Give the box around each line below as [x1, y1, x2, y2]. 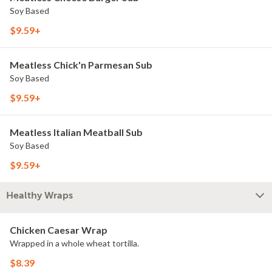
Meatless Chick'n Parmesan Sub [10, 59, 152, 70]
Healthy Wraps [6, 190, 73, 201]
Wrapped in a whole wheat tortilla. [10, 238, 139, 248]
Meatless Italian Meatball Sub [10, 126, 143, 138]
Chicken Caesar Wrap [10, 224, 107, 236]
